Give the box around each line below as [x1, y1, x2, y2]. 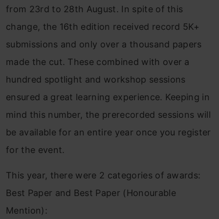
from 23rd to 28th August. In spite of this [6, 4, 183, 15]
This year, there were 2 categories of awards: [6, 170, 201, 181]
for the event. [6, 145, 65, 155]
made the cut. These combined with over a [6, 57, 190, 67]
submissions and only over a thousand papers [6, 39, 202, 50]
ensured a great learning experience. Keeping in [6, 92, 210, 103]
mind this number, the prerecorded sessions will [6, 109, 211, 120]
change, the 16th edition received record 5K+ [6, 22, 200, 32]
